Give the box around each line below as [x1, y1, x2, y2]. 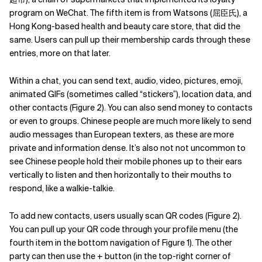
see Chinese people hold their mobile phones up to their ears [9, 156, 242, 167]
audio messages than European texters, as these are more [9, 129, 234, 140]
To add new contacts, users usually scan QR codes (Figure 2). [9, 211, 242, 221]
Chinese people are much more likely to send [81, 116, 251, 126]
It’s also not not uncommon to [129, 143, 246, 153]
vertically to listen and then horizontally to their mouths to [9, 170, 232, 180]
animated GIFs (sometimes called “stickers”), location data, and [9, 89, 251, 99]
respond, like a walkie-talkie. [9, 183, 115, 194]
